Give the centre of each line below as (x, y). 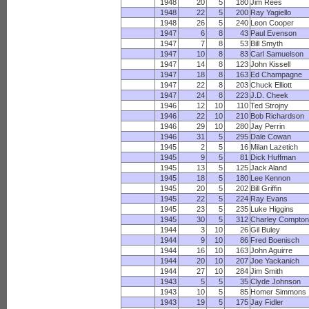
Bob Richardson (278, 116)
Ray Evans (269, 199)
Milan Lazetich (275, 147)
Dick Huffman (273, 157)
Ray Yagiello (271, 12)
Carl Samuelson (277, 54)
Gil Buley (266, 230)
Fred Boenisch (275, 240)
